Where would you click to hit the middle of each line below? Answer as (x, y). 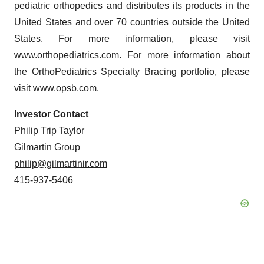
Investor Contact (51, 114)
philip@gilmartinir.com (61, 164)
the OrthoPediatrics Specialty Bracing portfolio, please (132, 72)
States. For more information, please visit (132, 39)
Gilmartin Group (47, 147)
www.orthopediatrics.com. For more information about (132, 55)
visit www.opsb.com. (57, 88)
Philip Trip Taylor (49, 131)
